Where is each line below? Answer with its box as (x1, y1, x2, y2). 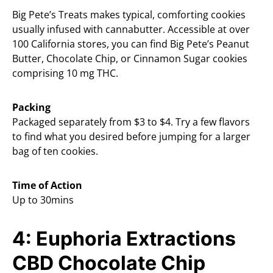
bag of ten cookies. (12, 144, 98, 158)
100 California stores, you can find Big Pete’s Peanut (12, 37, 249, 51)
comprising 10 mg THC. (12, 66, 118, 80)
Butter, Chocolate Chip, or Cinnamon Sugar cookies (12, 52, 247, 66)
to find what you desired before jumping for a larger (12, 130, 250, 144)
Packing (12, 101, 51, 115)
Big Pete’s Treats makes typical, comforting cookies (12, 8, 246, 22)
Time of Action (12, 179, 82, 193)
